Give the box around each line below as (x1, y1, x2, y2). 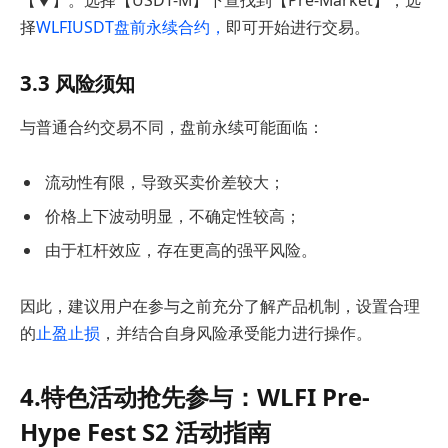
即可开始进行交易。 (226, 15, 370, 38)
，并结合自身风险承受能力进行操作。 (100, 322, 372, 345)
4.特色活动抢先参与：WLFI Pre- (20, 380, 370, 414)
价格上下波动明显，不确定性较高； (45, 205, 301, 228)
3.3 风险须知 (20, 69, 135, 98)
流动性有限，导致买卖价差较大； (45, 171, 285, 194)
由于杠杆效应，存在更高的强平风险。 (45, 239, 317, 262)
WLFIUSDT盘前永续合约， (36, 15, 226, 38)
